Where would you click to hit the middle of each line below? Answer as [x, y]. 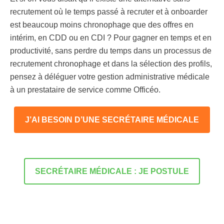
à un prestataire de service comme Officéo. [85, 90]
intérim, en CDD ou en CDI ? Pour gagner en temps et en [111, 38]
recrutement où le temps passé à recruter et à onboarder [109, 12]
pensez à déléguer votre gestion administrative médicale [110, 77]
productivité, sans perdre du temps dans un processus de [111, 51]
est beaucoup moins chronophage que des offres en [102, 25]
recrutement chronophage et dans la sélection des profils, [111, 64]
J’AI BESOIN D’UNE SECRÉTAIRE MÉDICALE [112, 120]
